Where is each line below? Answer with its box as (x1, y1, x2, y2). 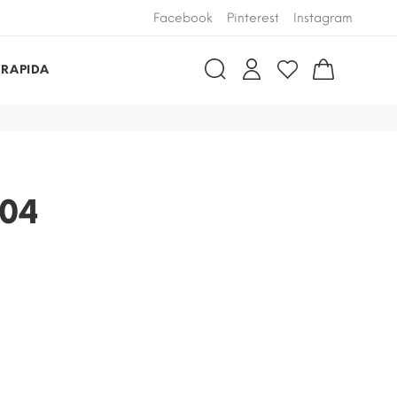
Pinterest (227, 11, 279, 26)
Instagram (293, 11, 353, 26)
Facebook (153, 11, 213, 26)
